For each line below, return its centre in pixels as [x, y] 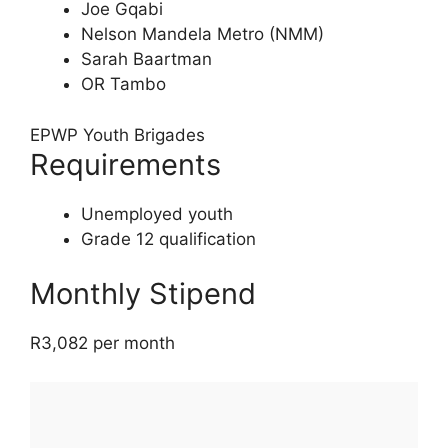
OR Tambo [123, 84]
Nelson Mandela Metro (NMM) [202, 34]
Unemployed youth [157, 213]
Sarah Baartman [146, 59]
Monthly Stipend [143, 294]
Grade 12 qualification [168, 238]
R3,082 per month [102, 343]
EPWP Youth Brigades [117, 134]
